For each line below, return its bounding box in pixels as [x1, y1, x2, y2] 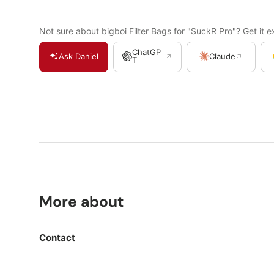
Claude [209, 51, 236, 61]
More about [39, 191, 124, 212]
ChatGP [131, 47, 161, 57]
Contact [39, 232, 75, 244]
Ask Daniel [58, 51, 98, 61]
